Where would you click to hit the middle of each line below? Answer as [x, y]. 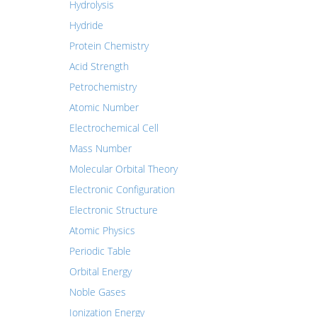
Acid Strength [99, 66]
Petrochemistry [103, 87]
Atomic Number [104, 107]
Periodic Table [100, 251]
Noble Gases [97, 292]
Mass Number [100, 148]
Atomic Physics [102, 230]
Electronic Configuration [122, 189]
